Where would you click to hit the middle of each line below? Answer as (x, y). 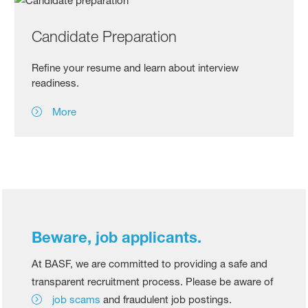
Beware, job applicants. (117, 237)
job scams (77, 299)
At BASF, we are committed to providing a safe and (150, 263)
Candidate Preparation (104, 36)
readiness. (56, 82)
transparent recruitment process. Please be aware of (153, 281)
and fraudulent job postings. (166, 299)
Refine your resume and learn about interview (135, 67)
